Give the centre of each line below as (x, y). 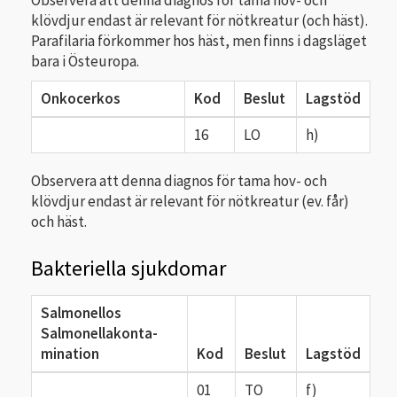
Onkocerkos (81, 99)
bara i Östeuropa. (85, 61)
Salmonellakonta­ (99, 333)
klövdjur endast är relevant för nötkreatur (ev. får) (190, 202)
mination (70, 353)
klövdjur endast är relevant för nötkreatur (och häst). (199, 20)
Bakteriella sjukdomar (128, 269)
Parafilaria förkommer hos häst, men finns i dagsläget (199, 40)
